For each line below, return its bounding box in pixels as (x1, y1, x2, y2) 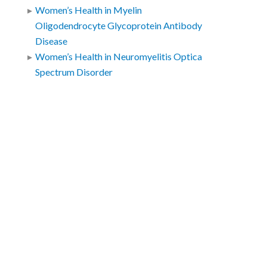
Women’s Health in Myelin (35, 4, 142, 17)
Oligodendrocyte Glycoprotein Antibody (35, 20, 203, 32)
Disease (35, 35, 68, 48)
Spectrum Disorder (35, 66, 113, 79)
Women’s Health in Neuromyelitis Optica (35, 51, 203, 63)
